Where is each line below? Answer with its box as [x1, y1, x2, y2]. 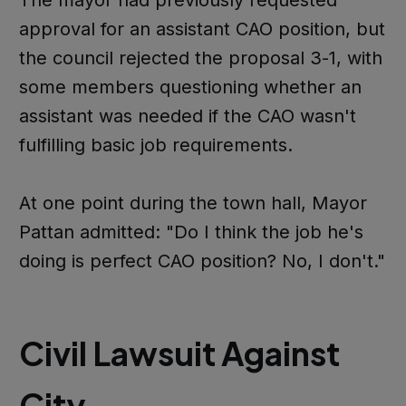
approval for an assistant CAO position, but [18, 17, 385, 40]
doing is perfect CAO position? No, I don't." [18, 249, 385, 272]
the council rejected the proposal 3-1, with [18, 46, 382, 69]
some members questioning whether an [18, 75, 362, 98]
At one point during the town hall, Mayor [18, 191, 367, 214]
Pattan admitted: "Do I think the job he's [18, 220, 363, 243]
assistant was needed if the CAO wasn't [18, 104, 356, 127]
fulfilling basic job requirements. [18, 133, 293, 156]
